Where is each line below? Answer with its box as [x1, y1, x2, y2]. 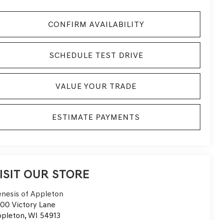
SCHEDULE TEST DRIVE [49, 50, 143, 60]
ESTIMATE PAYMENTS [52, 112, 140, 122]
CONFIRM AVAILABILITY [48, 19, 144, 29]
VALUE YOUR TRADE [55, 81, 137, 91]
